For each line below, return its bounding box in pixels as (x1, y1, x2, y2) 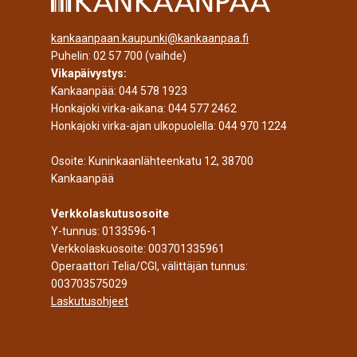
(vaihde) (143, 49, 186, 63)
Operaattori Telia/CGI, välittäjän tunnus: (51, 260, 248, 273)
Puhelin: (51, 49, 93, 63)
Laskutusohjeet (51, 295, 128, 308)
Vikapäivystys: (51, 67, 127, 80)
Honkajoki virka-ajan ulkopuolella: (51, 120, 218, 133)
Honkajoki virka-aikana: (51, 102, 168, 116)
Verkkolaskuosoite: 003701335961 (51, 242, 225, 256)
